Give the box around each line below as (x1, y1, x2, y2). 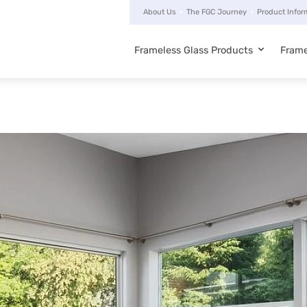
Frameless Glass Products (134, 45, 254, 56)
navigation (118, 89, 275, 129)
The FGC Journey (186, 8, 247, 16)
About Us (143, 8, 176, 16)
